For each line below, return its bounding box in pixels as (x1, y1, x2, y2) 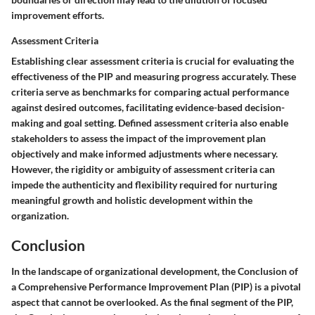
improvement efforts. (11, 8, 104, 21)
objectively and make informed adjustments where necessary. (11, 147, 278, 160)
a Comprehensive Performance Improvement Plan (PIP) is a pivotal (11, 281, 301, 293)
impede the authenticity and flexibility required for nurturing (11, 178, 277, 191)
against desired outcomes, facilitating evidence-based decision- (11, 101, 285, 113)
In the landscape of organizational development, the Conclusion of (11, 265, 298, 278)
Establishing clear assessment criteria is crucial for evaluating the (11, 54, 294, 67)
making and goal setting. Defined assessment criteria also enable (11, 116, 288, 129)
